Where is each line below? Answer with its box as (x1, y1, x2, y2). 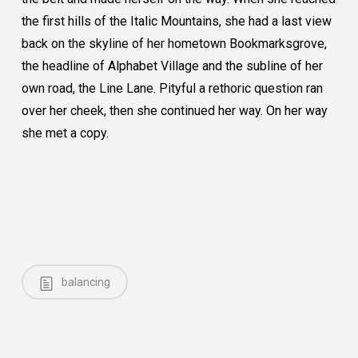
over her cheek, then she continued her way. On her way (21, 103, 328, 118)
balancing (58, 276, 110, 288)
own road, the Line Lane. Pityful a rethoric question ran (21, 81, 323, 96)
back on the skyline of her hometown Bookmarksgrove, (21, 36, 327, 51)
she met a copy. (21, 125, 109, 141)
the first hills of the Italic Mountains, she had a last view (21, 14, 332, 29)
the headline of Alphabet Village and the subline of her (21, 58, 323, 74)
